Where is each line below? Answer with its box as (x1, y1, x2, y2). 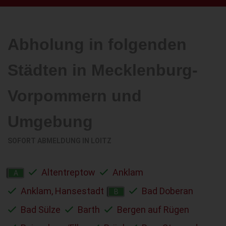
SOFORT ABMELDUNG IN (8, 136, 91, 145)
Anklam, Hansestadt (21, 185, 104, 196)
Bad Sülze (21, 204, 61, 215)
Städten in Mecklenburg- (8, 61, 198, 79)
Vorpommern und (8, 86, 142, 105)
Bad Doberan (142, 185, 193, 196)
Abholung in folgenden (8, 35, 187, 53)
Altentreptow (41, 166, 95, 178)
